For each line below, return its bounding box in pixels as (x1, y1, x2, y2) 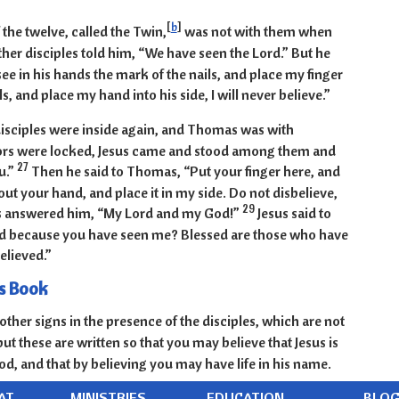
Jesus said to (256, 204, 331, 223)
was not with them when (181, 22, 332, 41)
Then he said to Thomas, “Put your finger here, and (30, 162, 340, 181)
